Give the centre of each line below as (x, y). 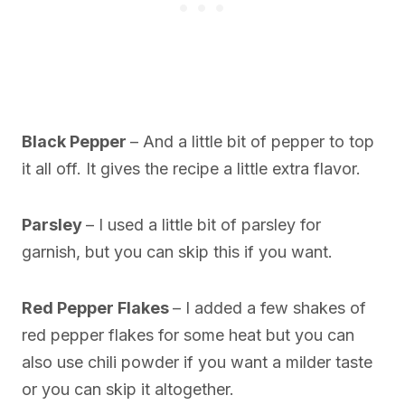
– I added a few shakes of (269, 308)
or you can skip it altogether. (128, 390)
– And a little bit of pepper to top (252, 142)
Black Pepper (76, 142)
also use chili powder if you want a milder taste (197, 363)
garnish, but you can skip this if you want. (177, 252)
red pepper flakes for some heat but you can (188, 335)
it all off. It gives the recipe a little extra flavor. (191, 169)
